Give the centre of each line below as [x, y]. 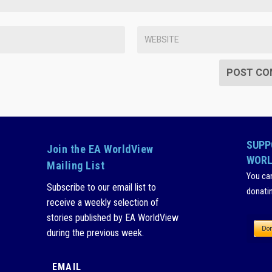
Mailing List [76, 165]
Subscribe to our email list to [102, 187]
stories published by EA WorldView [113, 217]
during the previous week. [96, 233]
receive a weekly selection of [103, 202]
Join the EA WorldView [100, 149]
